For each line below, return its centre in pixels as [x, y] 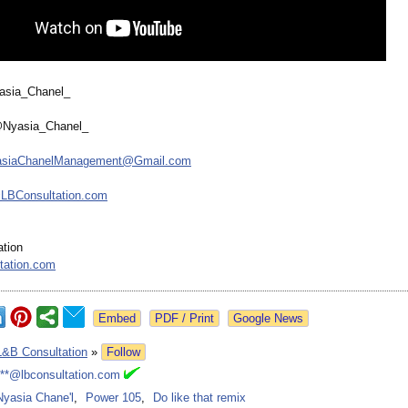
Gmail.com [163, 161]
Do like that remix [199, 398]
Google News [268, 319]
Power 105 [113, 398]
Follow [123, 352]
